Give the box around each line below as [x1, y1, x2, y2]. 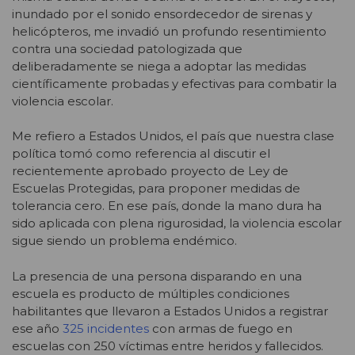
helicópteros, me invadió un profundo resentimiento [12, 23, 326, 39]
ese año [12, 320, 63, 336]
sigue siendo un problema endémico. [12, 233, 237, 249]
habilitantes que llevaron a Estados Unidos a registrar [12, 303, 328, 319]
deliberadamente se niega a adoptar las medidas [12, 58, 306, 74]
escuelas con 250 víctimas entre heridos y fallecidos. [12, 338, 323, 353]
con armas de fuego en [149, 320, 292, 336]
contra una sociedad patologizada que [12, 40, 242, 56]
